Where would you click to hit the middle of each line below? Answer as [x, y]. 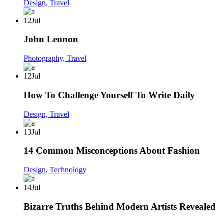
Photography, [45, 58]
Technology [68, 170]
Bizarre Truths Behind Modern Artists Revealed [120, 206]
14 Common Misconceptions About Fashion [112, 151]
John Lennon [51, 39]
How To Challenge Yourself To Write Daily [109, 95]
